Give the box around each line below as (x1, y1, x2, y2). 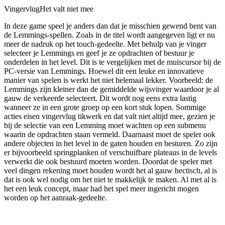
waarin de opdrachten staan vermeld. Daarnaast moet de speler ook (4, 130, 215, 139)
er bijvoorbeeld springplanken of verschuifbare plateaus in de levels (4, 148, 217, 157)
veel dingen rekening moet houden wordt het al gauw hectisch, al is (4, 166, 217, 175)
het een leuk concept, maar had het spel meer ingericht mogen (4, 184, 199, 193)
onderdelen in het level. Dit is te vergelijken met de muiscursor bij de (4, 57, 221, 66)
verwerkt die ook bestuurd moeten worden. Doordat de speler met (4, 157, 212, 166)
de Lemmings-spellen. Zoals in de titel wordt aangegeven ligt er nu (4, 30, 215, 39)
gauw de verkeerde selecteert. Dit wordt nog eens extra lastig (4, 93, 196, 102)
